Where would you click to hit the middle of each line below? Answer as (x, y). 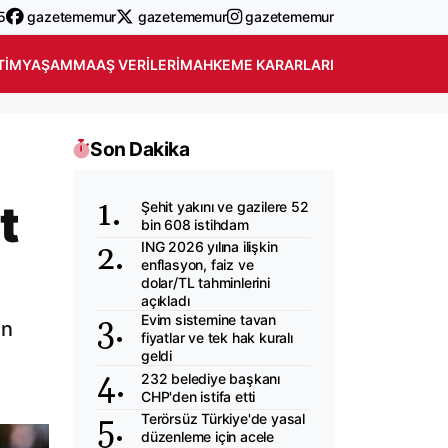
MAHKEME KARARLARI (257, 64)
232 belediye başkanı (211, 378)
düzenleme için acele (208, 436)
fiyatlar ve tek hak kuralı (217, 337)
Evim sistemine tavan (209, 319)
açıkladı (165, 300)
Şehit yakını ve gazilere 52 (225, 206)
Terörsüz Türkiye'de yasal (223, 418)
